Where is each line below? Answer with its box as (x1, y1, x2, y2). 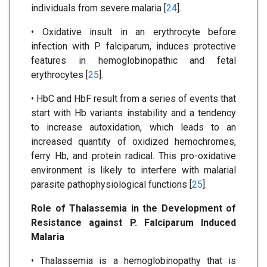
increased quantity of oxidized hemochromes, (31, 136, 236, 148)
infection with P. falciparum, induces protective (31, 41, 236, 52)
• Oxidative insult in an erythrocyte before (31, 26, 236, 38)
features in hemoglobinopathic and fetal (31, 55, 236, 67)
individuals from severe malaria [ (31, 2, 166, 14)
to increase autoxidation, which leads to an (31, 122, 236, 133)
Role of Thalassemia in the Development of (31, 203, 236, 215)
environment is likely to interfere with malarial (31, 164, 236, 176)
